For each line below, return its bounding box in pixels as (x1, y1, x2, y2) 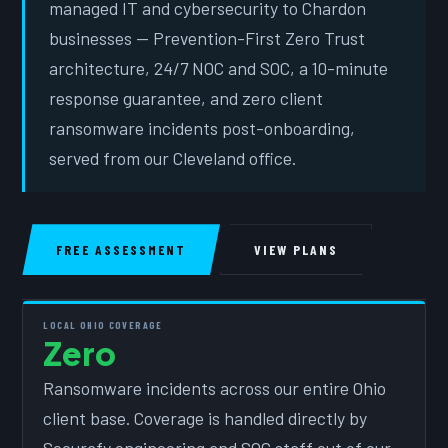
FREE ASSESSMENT (56, 241, 186, 259)
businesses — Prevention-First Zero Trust (49, 26, 366, 49)
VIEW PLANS (254, 241, 339, 259)
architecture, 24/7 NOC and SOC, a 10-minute (49, 56, 389, 79)
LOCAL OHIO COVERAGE (43, 319, 163, 332)
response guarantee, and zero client (49, 86, 324, 109)
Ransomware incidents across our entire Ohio (43, 377, 387, 400)
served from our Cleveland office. (49, 146, 297, 169)
